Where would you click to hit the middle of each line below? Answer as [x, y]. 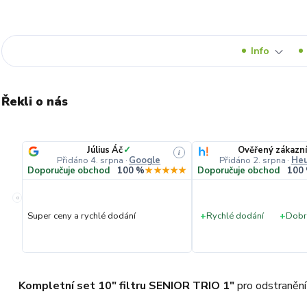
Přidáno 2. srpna [252, 160]
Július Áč [105, 150]
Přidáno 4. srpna [90, 160]
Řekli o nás [35, 101]
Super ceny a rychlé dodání [82, 216]
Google [145, 160]
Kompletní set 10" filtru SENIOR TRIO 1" [126, 285]
